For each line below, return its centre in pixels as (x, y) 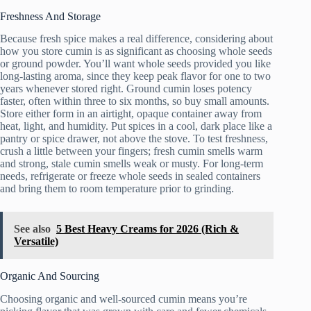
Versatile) (36, 242)
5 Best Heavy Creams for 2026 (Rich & (148, 229)
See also (32, 229)
